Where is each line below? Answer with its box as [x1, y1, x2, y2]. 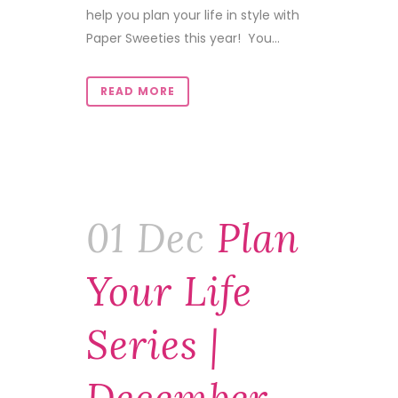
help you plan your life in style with [86, 6, 299, 24]
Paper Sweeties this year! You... [86, 29, 280, 47]
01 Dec [86, 213, 205, 263]
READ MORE [100, 84, 175, 99]
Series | [86, 320, 219, 370]
